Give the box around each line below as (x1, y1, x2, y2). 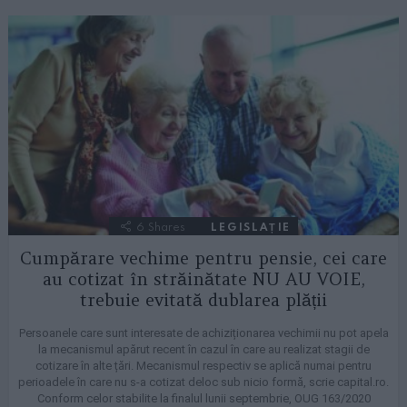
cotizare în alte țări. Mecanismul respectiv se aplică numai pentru (35, 359, 372, 373)
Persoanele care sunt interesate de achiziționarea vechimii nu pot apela (18, 326, 389, 341)
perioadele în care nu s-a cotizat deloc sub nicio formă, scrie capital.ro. (18, 375, 389, 390)
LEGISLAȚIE (211, 219, 291, 233)
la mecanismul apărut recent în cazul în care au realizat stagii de (37, 342, 370, 357)
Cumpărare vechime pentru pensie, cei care (20, 247, 387, 270)
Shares (148, 219, 185, 233)
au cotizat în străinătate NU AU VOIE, (42, 268, 365, 291)
